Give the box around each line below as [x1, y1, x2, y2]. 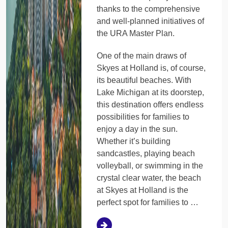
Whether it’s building [97, 136, 171, 146]
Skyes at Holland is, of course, [97, 63, 206, 72]
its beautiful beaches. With [97, 75, 192, 84]
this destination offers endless [97, 100, 204, 109]
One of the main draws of [97, 51, 187, 60]
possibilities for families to [97, 112, 190, 121]
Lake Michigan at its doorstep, [97, 88, 205, 97]
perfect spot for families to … [97, 197, 199, 207]
